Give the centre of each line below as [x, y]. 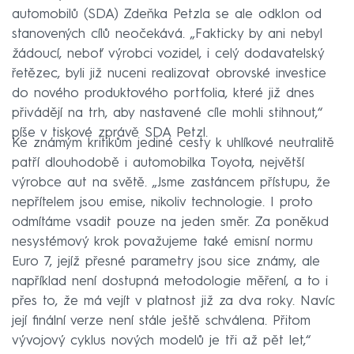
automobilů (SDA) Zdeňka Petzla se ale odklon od [167, 14]
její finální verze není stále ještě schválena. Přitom [161, 321]
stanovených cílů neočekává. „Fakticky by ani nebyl [167, 34]
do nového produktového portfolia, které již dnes [163, 93]
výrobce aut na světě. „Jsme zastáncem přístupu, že [171, 183]
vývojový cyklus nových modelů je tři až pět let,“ [161, 341]
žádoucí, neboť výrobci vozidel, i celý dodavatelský [168, 54]
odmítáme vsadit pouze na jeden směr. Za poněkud [170, 222]
